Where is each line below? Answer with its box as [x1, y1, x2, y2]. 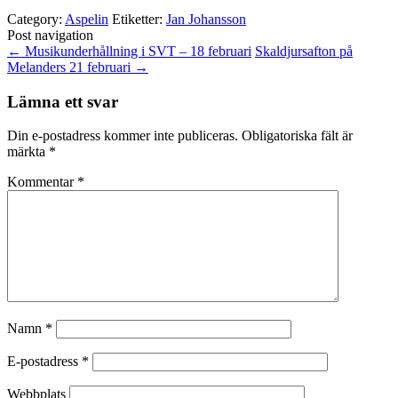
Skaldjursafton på [255, 43, 353, 59]
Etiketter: [112, 11, 166, 27]
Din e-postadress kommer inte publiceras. [7, 128, 238, 144]
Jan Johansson [166, 11, 246, 27]
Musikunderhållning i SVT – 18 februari [21, 43, 251, 59]
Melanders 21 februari [7, 59, 134, 75]
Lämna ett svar [7, 92, 118, 111]
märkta [7, 144, 49, 160]
